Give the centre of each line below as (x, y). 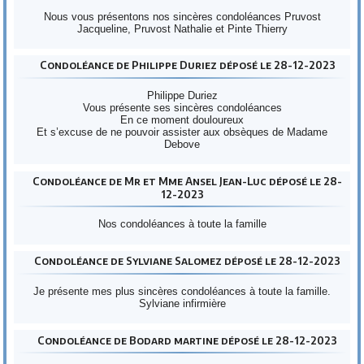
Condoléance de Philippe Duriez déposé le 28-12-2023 (187, 65)
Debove (182, 144)
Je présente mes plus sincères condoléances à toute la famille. (182, 291)
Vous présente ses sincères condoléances (182, 107)
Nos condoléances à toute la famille (182, 224)
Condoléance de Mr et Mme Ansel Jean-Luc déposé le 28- (187, 181)
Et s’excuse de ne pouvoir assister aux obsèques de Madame (182, 132)
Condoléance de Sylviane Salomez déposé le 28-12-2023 (187, 261)
